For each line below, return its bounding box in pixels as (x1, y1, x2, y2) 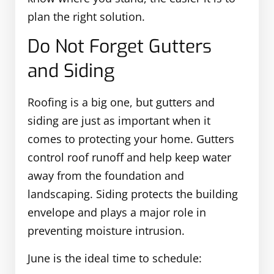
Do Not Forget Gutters (28, 34, 212, 59)
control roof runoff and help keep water (28, 150, 231, 165)
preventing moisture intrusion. (28, 223, 185, 239)
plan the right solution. (28, 9, 145, 24)
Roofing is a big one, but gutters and (28, 95, 215, 110)
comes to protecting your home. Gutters (28, 131, 234, 147)
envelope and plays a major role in (28, 205, 206, 220)
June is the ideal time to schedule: (28, 250, 202, 265)
